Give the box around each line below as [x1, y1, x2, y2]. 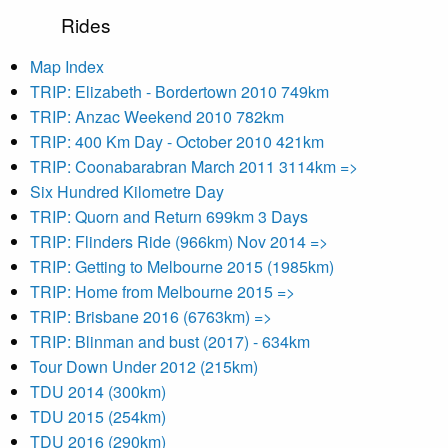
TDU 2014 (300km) [30, 380, 166, 403]
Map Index [30, 55, 104, 78]
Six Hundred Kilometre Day [30, 180, 224, 203]
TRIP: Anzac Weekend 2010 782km [30, 105, 284, 128]
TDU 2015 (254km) [30, 405, 166, 428]
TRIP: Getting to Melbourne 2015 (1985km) [30, 255, 334, 278]
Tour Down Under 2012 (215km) [30, 355, 258, 378]
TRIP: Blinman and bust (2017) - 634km [30, 330, 310, 353]
